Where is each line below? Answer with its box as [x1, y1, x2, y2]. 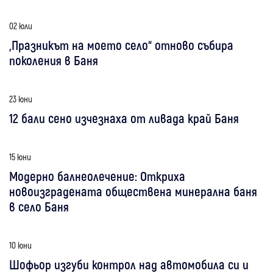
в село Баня [9, 198, 69, 214]
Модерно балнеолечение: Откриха [9, 168, 185, 183]
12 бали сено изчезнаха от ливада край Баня [9, 110, 239, 126]
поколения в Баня [9, 52, 98, 68]
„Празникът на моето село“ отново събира [9, 37, 233, 52]
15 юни [9, 151, 31, 162]
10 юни [9, 239, 32, 250]
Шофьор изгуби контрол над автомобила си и [9, 256, 249, 272]
